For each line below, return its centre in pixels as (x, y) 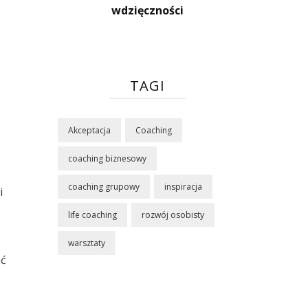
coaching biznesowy (107, 159)
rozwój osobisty (173, 215)
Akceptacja (89, 131)
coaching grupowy (103, 187)
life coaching (92, 215)
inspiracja (183, 187)
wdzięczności (148, 11)
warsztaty (86, 243)
